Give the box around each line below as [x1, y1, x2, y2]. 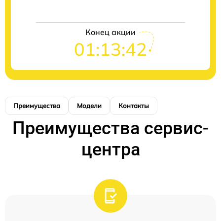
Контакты [118, 102, 149, 110]
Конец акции [85, 27, 136, 37]
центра [81, 139, 140, 160]
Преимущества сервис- [12, 118, 209, 139]
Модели [77, 102, 102, 110]
